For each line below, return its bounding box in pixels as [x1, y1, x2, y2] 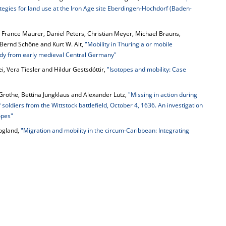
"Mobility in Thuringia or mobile [85, 40, 173, 48]
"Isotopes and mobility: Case [107, 65, 186, 74]
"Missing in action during [128, 90, 197, 99]
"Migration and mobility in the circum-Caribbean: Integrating [21, 126, 189, 135]
